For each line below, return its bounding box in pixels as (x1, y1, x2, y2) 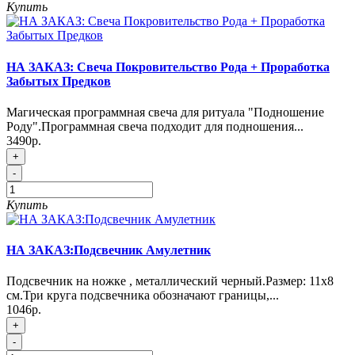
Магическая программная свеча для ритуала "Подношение (6, 105, 324, 119)
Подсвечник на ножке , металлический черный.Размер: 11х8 (6, 274, 334, 288)
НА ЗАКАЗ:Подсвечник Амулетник (6, 243, 211, 258)
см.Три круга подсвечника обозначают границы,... (6, 288, 279, 303)
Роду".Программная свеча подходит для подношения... (6, 119, 303, 133)
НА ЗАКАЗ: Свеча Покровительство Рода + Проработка (6, 59, 330, 74)
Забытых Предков (6, 74, 111, 88)
